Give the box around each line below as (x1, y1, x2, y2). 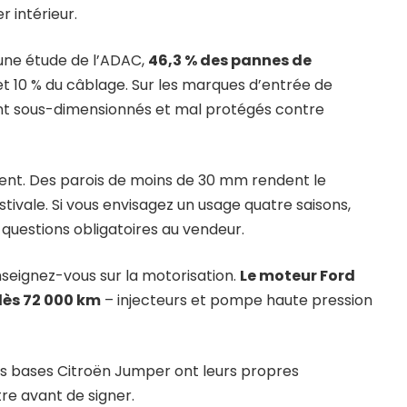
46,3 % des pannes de (148, 49, 312, 71)
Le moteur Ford (240, 264, 355, 286)
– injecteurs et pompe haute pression (101, 289, 372, 311)
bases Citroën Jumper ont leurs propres (11, 360, 299, 382)
